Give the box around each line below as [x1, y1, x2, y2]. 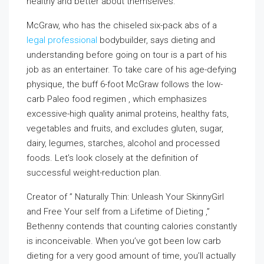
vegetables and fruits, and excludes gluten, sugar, [27, 123, 223, 134]
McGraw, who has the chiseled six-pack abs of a [27, 20, 217, 31]
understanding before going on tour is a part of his [27, 49, 227, 60]
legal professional [27, 35, 97, 45]
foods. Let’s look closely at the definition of [27, 153, 198, 163]
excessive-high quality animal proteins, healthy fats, [27, 108, 229, 119]
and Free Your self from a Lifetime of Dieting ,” [27, 206, 210, 217]
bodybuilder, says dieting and [97, 35, 215, 45]
